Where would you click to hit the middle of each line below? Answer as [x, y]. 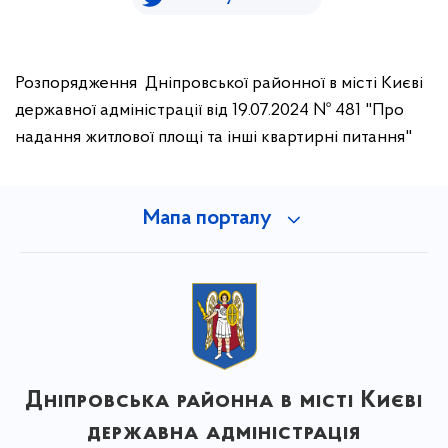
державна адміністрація [224, 432]
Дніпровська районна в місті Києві [224, 400]
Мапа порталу [207, 219]
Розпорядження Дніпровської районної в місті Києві [219, 83]
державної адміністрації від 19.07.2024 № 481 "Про [209, 110]
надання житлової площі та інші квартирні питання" [213, 137]
